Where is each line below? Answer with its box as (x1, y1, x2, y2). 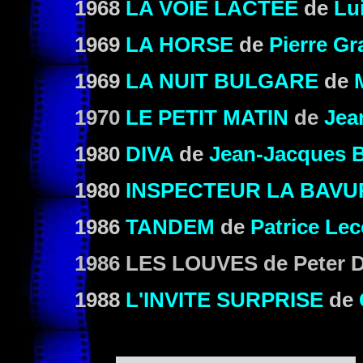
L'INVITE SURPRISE (126, 288, 323, 311)
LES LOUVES (120, 252, 258, 275)
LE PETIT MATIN (126, 106, 288, 129)
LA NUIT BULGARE (126, 70, 318, 92)
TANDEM (126, 216, 215, 238)
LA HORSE (126, 33, 233, 56)
